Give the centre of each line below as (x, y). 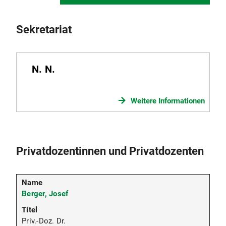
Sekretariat (44, 30)
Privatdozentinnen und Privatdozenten (110, 151)
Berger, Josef (45, 193)
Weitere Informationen (168, 101)
